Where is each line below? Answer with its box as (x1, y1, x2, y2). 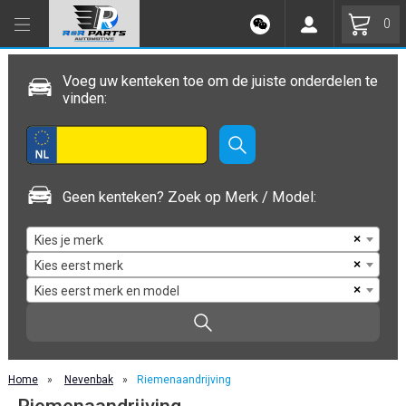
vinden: (62, 90, 107, 107)
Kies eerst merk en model (34, 284, 179, 298)
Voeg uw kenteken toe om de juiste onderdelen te (62, 72, 378, 90)
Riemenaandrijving (136, 373, 231, 386)
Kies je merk (34, 233, 103, 247)
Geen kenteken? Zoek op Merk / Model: (62, 188, 316, 206)
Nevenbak (63, 373, 113, 386)
